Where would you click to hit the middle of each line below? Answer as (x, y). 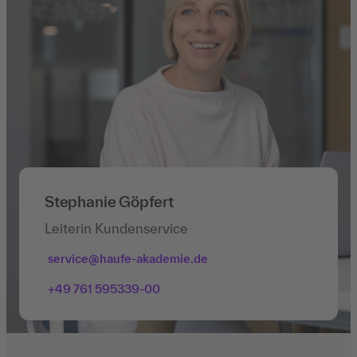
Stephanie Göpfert (109, 201)
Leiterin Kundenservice (116, 228)
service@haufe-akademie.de (128, 258)
